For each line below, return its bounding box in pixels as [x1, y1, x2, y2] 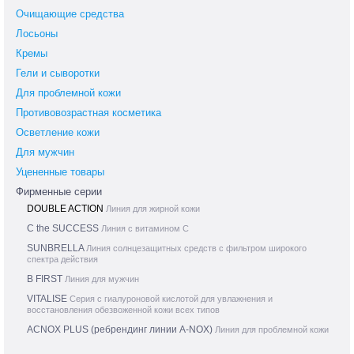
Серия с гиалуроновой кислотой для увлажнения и [70, 294, 273, 304]
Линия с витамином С [101, 224, 189, 234]
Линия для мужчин [65, 274, 139, 284]
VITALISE [27, 293, 70, 305]
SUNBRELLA [27, 243, 86, 254]
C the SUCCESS [27, 223, 101, 235]
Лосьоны [16, 28, 58, 40]
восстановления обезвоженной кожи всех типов [27, 305, 220, 315]
